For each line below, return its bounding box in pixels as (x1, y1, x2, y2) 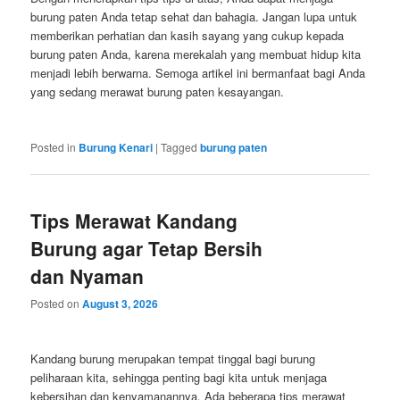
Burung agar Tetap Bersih (30, 234, 263, 262)
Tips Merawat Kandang (30, 206, 238, 234)
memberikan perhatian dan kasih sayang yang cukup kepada (30, 27, 345, 45)
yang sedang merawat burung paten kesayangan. (30, 83, 285, 101)
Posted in (30, 138, 77, 154)
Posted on (30, 296, 83, 312)
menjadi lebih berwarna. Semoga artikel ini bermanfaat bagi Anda (30, 64, 366, 82)
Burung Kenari (79, 138, 154, 155)
